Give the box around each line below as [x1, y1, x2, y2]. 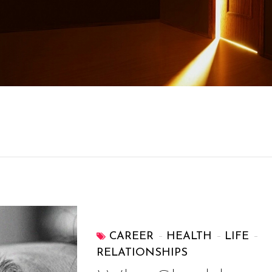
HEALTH [166, 231, 212, 243]
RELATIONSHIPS [97, 247, 188, 259]
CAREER [109, 231, 154, 243]
